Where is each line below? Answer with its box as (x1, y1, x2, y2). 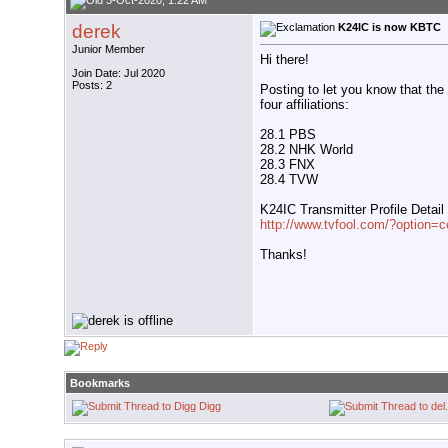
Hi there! (260, 51, 309, 67)
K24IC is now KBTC (338, 21, 441, 34)
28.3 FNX (260, 156, 315, 172)
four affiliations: (260, 96, 349, 112)
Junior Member (72, 43, 145, 56)
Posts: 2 (72, 79, 112, 92)
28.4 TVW (260, 171, 318, 187)
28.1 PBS (260, 126, 316, 142)
